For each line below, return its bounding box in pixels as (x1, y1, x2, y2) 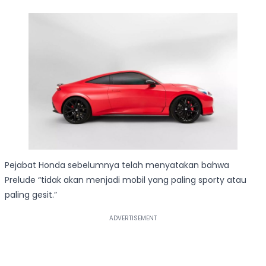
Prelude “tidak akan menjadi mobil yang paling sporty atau (5, 174, 246, 186)
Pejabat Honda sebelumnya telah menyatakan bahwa (5, 159, 229, 172)
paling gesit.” (5, 189, 57, 201)
